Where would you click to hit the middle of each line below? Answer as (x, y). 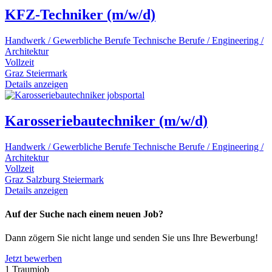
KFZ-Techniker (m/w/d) (80, 15)
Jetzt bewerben (33, 259)
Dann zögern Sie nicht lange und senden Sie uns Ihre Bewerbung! (131, 238)
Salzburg (43, 179)
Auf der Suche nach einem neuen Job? (84, 214)
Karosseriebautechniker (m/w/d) (106, 121)
